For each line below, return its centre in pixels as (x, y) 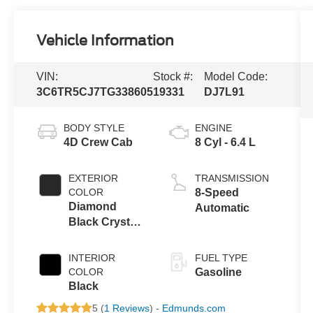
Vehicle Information (105, 41)
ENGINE (213, 128)
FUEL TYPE (221, 258)
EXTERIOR (94, 179)
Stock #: (173, 77)
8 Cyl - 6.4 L (225, 143)
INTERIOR (92, 258)
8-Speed (217, 193)
